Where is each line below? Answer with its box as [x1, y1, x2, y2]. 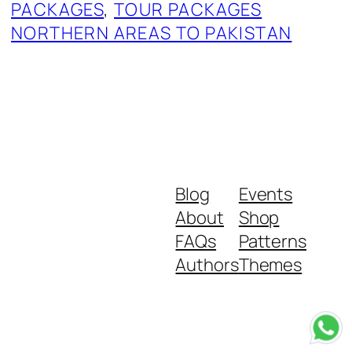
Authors [175, 253, 239, 277]
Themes [238, 253, 302, 277]
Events [238, 182, 293, 207]
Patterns [238, 229, 306, 254]
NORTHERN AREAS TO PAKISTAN [11, 21, 292, 46]
